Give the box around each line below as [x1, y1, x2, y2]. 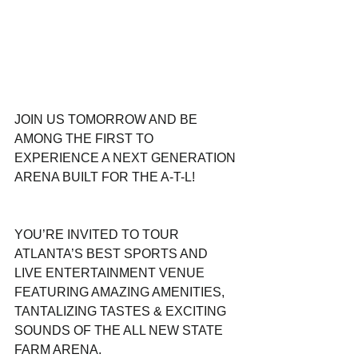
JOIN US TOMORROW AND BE [14, 113, 201, 127]
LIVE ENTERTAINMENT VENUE [14, 266, 208, 280]
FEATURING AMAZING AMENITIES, [14, 285, 228, 300]
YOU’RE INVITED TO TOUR [14, 228, 182, 242]
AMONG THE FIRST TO [14, 132, 157, 146]
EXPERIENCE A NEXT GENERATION [14, 151, 239, 165]
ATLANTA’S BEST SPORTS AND [14, 247, 211, 261]
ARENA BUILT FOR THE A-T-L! [14, 170, 195, 185]
